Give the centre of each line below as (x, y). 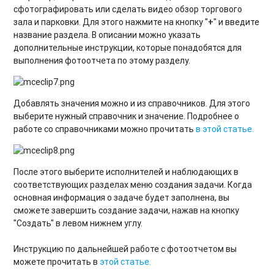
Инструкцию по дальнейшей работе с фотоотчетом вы (125, 249)
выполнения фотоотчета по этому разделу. (102, 60)
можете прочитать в (57, 261)
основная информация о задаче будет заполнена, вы (122, 197)
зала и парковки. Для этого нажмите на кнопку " (111, 22)
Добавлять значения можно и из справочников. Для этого (132, 103)
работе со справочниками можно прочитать (105, 129)
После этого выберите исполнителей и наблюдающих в (126, 172)
